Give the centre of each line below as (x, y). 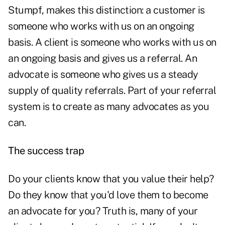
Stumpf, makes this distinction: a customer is (106, 10)
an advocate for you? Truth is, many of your (103, 211)
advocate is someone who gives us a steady (103, 75)
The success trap (46, 151)
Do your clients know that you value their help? (111, 179)
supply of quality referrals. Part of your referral (112, 91)
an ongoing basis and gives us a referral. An (102, 59)
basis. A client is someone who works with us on (112, 42)
